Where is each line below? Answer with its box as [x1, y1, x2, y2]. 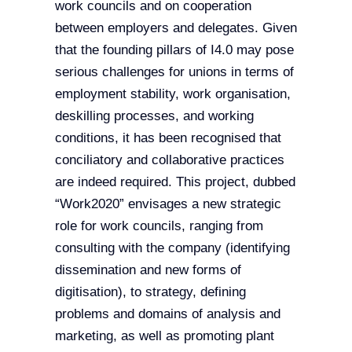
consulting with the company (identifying [54, 240, 290, 256]
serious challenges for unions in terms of [54, 64, 294, 80]
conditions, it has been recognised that [54, 130, 281, 146]
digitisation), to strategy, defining [54, 284, 246, 300]
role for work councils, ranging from [54, 218, 263, 234]
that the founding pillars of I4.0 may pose [54, 42, 294, 58]
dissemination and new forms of [54, 262, 241, 278]
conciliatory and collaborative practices [54, 152, 284, 168]
